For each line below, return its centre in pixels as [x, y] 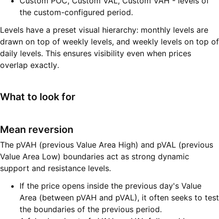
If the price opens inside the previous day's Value [110, 186]
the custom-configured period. [76, 12]
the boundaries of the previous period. [91, 209]
